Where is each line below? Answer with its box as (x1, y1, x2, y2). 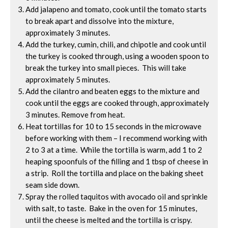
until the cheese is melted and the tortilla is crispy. (25, 215, 192, 224)
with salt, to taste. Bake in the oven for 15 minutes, (25, 204, 197, 213)
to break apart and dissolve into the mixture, (25, 16, 174, 25)
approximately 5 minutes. (25, 75, 110, 84)
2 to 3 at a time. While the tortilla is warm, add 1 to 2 (25, 145, 202, 154)
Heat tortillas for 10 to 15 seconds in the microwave (25, 122, 202, 131)
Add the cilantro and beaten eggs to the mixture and (25, 87, 199, 96)
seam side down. (25, 180, 79, 189)
